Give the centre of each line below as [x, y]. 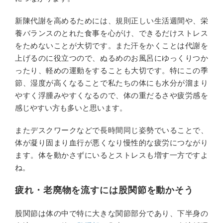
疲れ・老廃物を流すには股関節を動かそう [105, 190]
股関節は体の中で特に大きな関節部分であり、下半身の [111, 213]
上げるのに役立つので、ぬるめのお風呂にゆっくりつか [111, 58]
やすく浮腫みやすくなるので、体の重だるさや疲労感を [111, 95]
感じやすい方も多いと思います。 [71, 108]
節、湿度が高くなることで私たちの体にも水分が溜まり [111, 83]
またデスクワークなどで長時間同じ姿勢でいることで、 [111, 130]
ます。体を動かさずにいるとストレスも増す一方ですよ [111, 155]
